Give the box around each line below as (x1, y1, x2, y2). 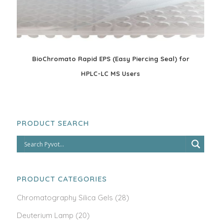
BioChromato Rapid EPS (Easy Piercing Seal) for (32, 55, 189, 63)
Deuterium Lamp (17, 211, 74, 220)
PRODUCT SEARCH (17, 118, 89, 128)
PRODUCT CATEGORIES (17, 174, 107, 184)
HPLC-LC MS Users (81, 70, 140, 77)
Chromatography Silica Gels (17, 193, 113, 202)
